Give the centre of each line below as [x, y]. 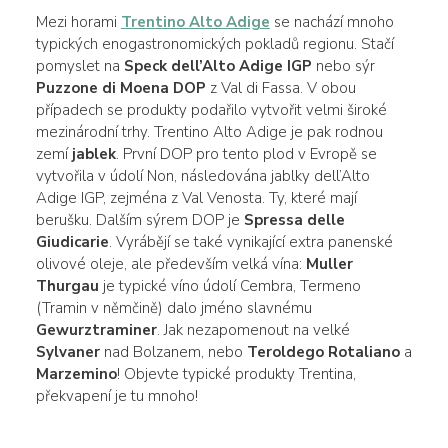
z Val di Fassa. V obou [280, 87]
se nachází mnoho [331, 21]
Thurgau [67, 285]
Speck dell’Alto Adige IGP [217, 65]
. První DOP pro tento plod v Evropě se [246, 153]
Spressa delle [294, 219]
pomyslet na [79, 65]
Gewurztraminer [96, 329]
